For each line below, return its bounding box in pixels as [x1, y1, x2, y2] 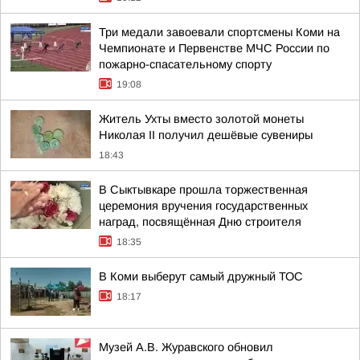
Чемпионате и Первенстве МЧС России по [99, 42, 329, 55]
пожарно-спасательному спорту [99, 58, 272, 71]
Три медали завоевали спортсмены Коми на [99, 26, 340, 39]
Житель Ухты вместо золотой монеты [99, 112, 304, 125]
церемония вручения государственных [99, 199, 308, 212]
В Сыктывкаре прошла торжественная [99, 183, 308, 196]
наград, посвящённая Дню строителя [99, 215, 301, 228]
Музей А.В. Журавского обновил [99, 341, 273, 354]
